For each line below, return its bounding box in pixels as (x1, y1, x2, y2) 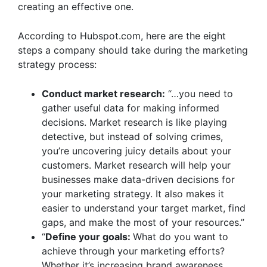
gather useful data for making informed (42, 102, 219, 114)
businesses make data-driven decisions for (42, 173, 235, 185)
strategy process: (18, 58, 97, 70)
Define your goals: (45, 231, 133, 243)
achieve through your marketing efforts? (42, 245, 225, 257)
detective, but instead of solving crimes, (42, 131, 223, 142)
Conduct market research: (42, 88, 165, 100)
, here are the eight (141, 30, 226, 42)
